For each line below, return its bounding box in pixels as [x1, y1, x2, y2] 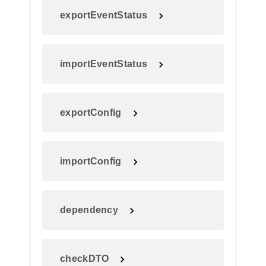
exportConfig [60, 107, 122, 118]
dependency [60, 205, 118, 215]
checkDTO [60, 254, 109, 264]
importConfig [60, 156, 122, 166]
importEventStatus [60, 59, 148, 69]
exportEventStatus [60, 10, 148, 20]
